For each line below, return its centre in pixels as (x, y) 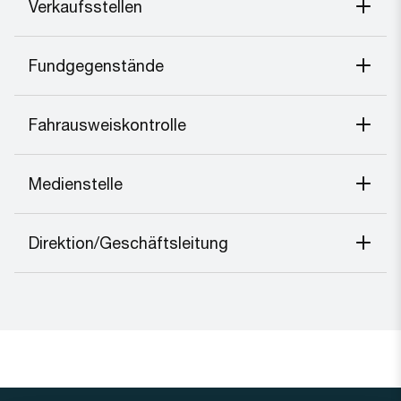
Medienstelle (76, 183)
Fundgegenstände (96, 65)
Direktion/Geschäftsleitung (128, 243)
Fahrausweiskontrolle (107, 124)
